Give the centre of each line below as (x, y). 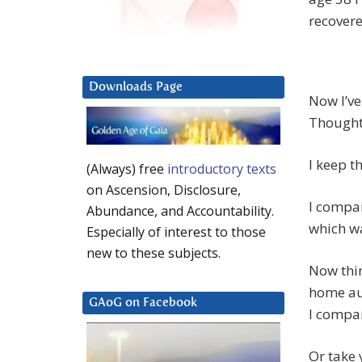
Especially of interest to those (176, 232)
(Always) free (127, 169)
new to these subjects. (154, 253)
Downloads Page (136, 87)
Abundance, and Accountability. (180, 211)
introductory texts (222, 169)
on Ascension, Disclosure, (164, 190)
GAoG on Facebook (143, 303)
